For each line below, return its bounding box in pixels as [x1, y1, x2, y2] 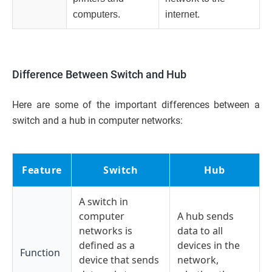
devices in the [177, 238, 240, 252]
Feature [22, 163, 62, 177]
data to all [177, 223, 223, 237]
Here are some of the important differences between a [12, 98, 260, 110]
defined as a [79, 238, 135, 252]
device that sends [79, 253, 159, 267]
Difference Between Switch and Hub [12, 67, 186, 81]
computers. [73, 8, 120, 19]
